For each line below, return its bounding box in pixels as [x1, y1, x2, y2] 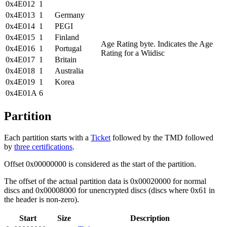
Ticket [91, 133, 110, 142]
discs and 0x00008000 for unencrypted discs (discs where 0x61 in [4, 185, 215, 195]
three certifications [14, 142, 72, 151]
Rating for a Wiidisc [101, 49, 165, 58]
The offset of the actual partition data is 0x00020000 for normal [4, 176, 206, 185]
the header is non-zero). [4, 195, 79, 204]
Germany [55, 11, 85, 20]
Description [130, 213, 170, 222]
